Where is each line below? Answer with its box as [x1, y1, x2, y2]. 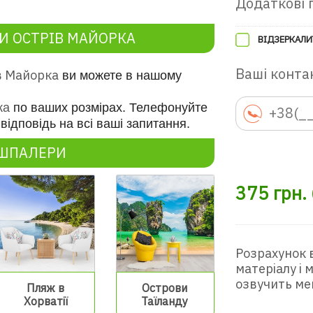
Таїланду [141, 294, 189, 309]
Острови [142, 281, 188, 296]
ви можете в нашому [59, 68, 182, 82]
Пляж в [27, 281, 65, 296]
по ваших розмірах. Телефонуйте [10, 100, 208, 115]
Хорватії [23, 294, 68, 309]
